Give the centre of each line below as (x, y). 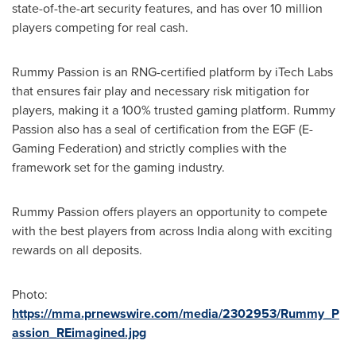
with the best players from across (104, 230)
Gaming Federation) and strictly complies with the (149, 148)
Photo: (30, 294)
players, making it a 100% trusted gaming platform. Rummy (174, 110)
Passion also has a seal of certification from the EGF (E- (163, 129)
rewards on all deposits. (77, 250)
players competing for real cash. (100, 27)
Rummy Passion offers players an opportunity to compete (170, 211)
